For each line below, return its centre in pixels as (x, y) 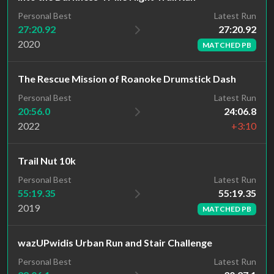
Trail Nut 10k (47, 160)
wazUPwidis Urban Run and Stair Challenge (115, 242)
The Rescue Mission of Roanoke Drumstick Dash (127, 78)
